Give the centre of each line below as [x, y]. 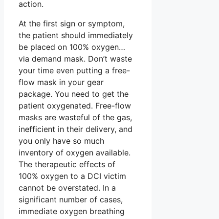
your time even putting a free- [74, 70]
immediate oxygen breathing [72, 211]
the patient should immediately [76, 35]
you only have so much [61, 141]
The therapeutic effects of [67, 164]
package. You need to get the [74, 94]
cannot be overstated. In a [67, 187]
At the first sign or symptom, [72, 23]
